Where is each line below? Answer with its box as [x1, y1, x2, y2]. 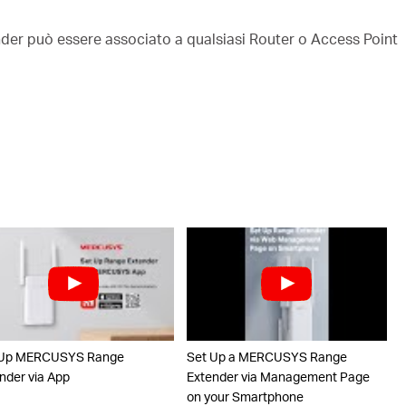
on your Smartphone [186, 388, 304, 404]
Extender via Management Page [186, 368, 370, 384]
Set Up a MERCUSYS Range [186, 348, 347, 364]
